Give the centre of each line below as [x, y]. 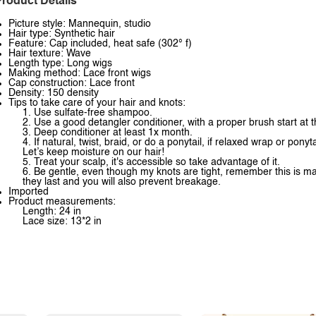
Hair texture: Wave [50, 54]
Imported [29, 192]
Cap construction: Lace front [72, 83]
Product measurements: [62, 202]
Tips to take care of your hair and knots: [97, 103]
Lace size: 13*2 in [62, 221]
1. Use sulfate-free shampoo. [87, 113]
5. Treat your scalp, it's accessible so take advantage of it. [151, 162]
